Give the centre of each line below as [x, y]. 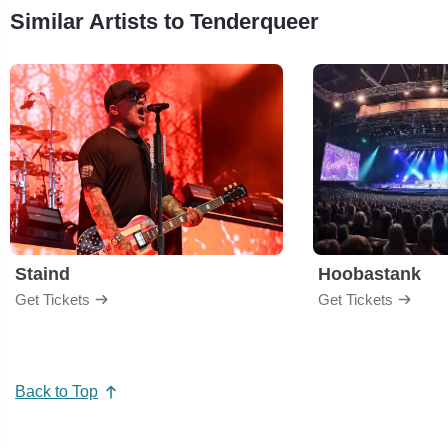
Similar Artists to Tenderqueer [164, 21]
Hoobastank [369, 273]
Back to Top [56, 392]
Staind [42, 273]
